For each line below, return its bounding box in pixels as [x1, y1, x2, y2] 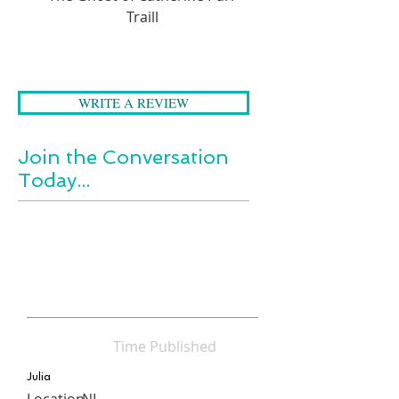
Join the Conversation [18, 144, 229, 168]
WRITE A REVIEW [78, 93, 189, 111]
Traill [126, 6, 159, 27]
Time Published [113, 336, 216, 356]
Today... [18, 167, 90, 191]
